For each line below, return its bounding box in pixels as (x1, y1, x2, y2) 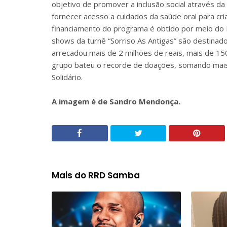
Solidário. (52, 72, 83, 82)
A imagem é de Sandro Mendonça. (52, 96, 180, 106)
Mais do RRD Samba (52, 169, 140, 181)
